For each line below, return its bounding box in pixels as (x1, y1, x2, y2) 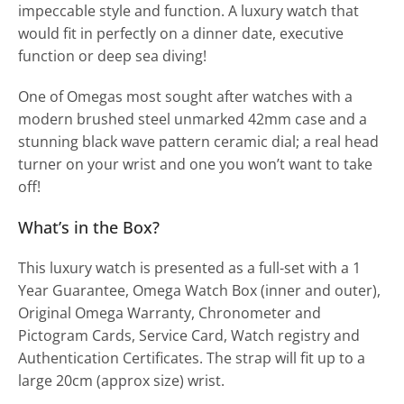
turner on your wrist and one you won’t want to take (18, 153, 372, 174)
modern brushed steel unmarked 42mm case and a (18, 108, 367, 129)
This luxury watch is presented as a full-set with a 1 (18, 257, 361, 278)
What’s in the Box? (18, 216, 160, 238)
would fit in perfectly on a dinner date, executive (18, 23, 344, 43)
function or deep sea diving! (18, 45, 207, 66)
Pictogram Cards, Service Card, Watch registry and (18, 325, 360, 345)
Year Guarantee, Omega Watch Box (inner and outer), (18, 280, 381, 300)
